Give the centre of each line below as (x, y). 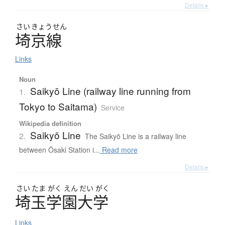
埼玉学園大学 (62, 202)
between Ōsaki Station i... (59, 150)
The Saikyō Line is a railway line (135, 136)
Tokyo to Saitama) (58, 106)
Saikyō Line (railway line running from (110, 91)
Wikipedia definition (50, 124)
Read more (119, 150)
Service (113, 108)
